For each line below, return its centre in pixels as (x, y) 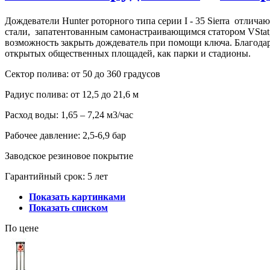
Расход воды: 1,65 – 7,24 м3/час (69, 115)
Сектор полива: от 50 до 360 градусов (83, 74)
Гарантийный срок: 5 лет (56, 176)
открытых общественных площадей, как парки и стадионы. (128, 53)
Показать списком (68, 207)
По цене (22, 228)
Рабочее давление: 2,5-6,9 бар (65, 135)
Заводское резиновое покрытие (69, 155)
